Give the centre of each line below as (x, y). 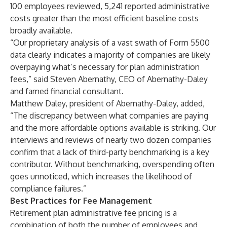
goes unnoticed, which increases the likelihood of (101, 176)
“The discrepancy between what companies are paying (109, 116)
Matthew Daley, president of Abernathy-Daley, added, (107, 103)
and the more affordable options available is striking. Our (113, 128)
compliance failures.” (48, 188)
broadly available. (41, 30)
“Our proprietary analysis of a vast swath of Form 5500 (110, 43)
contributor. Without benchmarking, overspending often (112, 164)
